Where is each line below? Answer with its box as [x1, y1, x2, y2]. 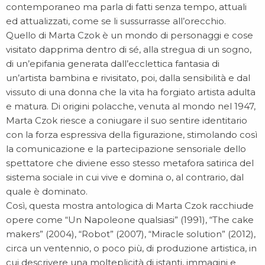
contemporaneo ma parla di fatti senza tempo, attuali [6, 1, 247, 12]
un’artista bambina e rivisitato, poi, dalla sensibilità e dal [6, 72, 250, 83]
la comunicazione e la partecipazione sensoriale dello [6, 143, 246, 154]
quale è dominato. [6, 186, 88, 197]
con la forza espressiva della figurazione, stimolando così [6, 129, 257, 140]
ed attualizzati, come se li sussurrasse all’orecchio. [6, 15, 226, 27]
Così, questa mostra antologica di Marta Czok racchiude [6, 200, 254, 211]
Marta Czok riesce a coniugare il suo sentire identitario [6, 115, 247, 126]
